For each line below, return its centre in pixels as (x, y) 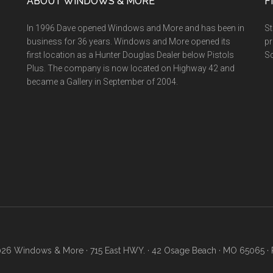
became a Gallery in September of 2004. (102, 82)
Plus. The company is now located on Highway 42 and (131, 68)
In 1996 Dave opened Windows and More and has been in (136, 28)
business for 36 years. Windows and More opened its (129, 41)
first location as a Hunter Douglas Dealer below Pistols (130, 55)
